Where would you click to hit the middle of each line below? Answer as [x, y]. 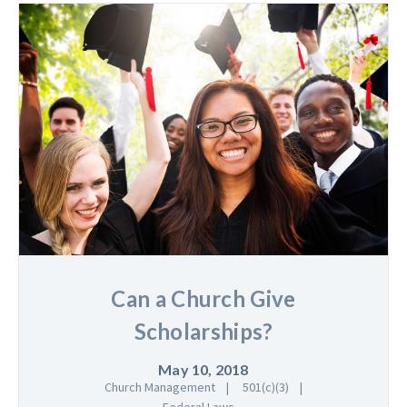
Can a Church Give [203, 299]
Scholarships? [203, 332]
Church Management [160, 387]
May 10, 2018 [203, 370]
